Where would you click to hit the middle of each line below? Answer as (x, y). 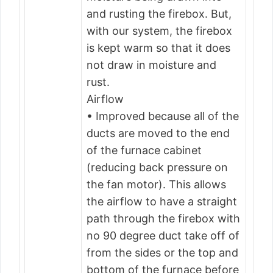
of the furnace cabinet (144, 150)
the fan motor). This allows (156, 184)
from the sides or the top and (162, 253)
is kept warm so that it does (158, 48)
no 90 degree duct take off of (163, 236)
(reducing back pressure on (157, 167)
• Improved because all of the (163, 116)
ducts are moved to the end (158, 133)
